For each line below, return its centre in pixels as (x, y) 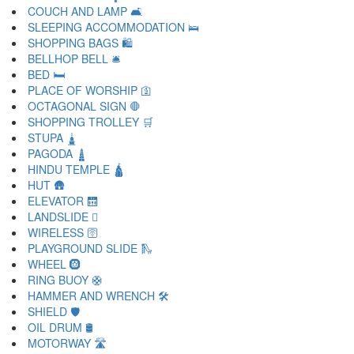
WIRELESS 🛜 (63, 232)
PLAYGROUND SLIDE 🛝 (90, 248)
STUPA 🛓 (53, 137)
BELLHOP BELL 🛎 (74, 58)
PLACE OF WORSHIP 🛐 (90, 90)
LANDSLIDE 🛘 (63, 217)
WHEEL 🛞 (54, 264)
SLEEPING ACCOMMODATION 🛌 (113, 27)
